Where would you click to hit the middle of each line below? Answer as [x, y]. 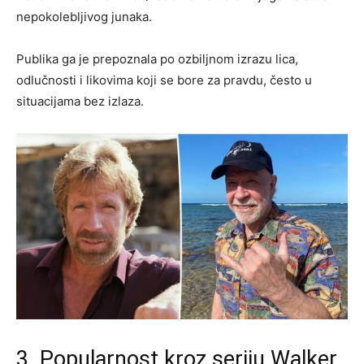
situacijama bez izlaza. [80, 101]
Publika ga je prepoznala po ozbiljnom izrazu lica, [157, 58]
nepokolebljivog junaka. [84, 16]
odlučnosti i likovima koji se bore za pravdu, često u [164, 80]
